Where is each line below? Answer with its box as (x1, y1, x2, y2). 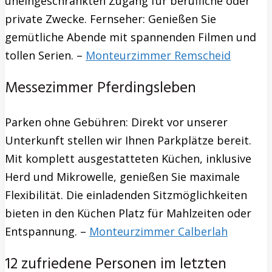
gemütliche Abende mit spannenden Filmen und (5, 29, 256, 44)
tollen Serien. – (5, 47, 86, 63)
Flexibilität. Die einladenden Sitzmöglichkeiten (5, 187, 247, 202)
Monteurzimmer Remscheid (86, 47, 231, 63)
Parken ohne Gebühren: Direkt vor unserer (5, 114, 228, 129)
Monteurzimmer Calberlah (89, 223, 228, 239)
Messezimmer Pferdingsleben (5, 76, 196, 101)
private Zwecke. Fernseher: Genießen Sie (5, 11, 216, 26)
